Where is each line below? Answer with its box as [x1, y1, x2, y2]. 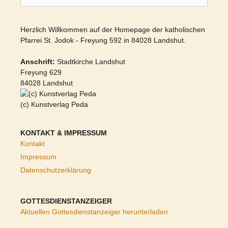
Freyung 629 [20, 68, 62, 76]
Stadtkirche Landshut [55, 58, 125, 66]
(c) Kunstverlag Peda [20, 100, 88, 108]
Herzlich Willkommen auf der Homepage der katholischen [20, 25, 205, 34]
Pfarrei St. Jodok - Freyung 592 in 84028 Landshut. [20, 36, 186, 44]
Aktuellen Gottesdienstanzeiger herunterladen [20, 208, 168, 216]
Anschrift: [20, 58, 55, 66]
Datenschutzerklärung [20, 166, 91, 174]
